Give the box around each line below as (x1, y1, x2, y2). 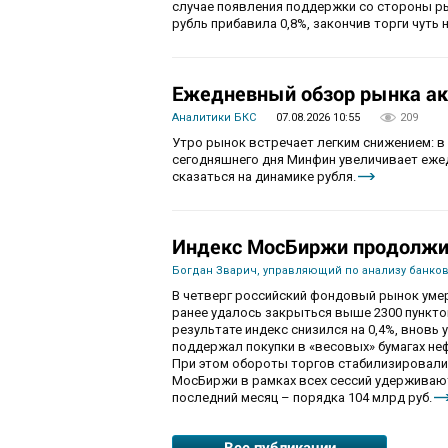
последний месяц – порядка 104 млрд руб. (172, 389, 432, 405)
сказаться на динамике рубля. (172, 168, 356, 184)
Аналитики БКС (172, 110, 256, 124)
